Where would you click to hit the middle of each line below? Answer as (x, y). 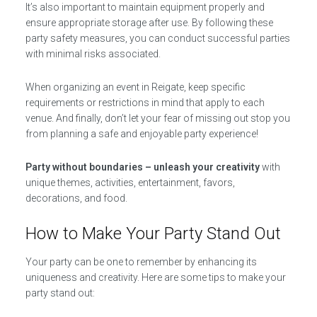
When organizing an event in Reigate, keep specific (135, 87)
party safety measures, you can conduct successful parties (157, 38)
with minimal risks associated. (93, 53)
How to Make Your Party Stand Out (153, 233)
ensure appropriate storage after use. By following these (149, 22)
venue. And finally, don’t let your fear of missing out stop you (157, 118)
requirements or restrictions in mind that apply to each (145, 102)
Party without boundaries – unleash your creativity (142, 167)
